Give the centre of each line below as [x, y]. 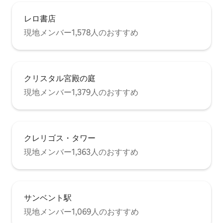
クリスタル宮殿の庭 [60, 79]
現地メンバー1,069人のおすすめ [81, 212]
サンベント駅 [48, 198]
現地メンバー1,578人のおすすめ [81, 33]
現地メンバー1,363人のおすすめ [81, 152]
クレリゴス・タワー [60, 138]
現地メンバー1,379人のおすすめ [81, 93]
